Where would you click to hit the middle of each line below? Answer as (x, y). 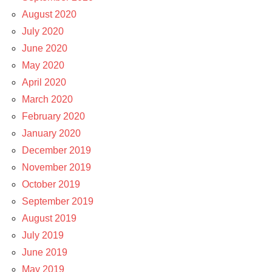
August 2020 (49, 14)
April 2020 (44, 82)
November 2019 (56, 167)
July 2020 (43, 31)
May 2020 (43, 65)
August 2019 (49, 218)
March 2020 (47, 99)
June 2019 (45, 252)
